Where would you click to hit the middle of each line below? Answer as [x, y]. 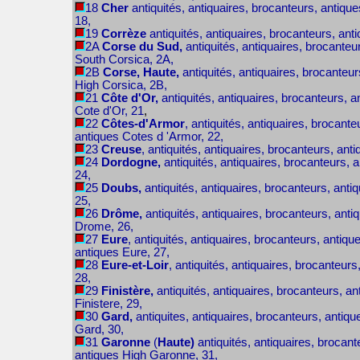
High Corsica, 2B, [121, 85]
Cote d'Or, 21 [109, 111]
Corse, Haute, [142, 72]
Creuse [121, 149]
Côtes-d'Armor [143, 124]
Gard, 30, [99, 329]
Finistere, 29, [108, 304]
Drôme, [121, 214]
